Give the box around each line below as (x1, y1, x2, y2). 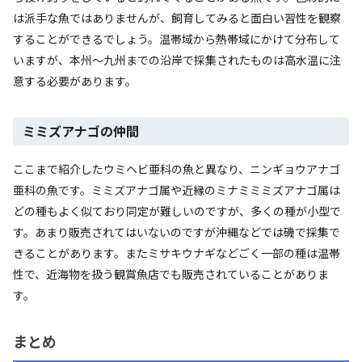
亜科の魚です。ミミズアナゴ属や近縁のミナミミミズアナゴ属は (13, 181, 340, 198)
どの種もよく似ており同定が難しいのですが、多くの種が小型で (13, 202, 341, 219)
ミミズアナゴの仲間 (23, 120, 139, 141)
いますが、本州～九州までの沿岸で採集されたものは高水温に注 (13, 51, 341, 68)
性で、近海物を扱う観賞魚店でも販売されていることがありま (13, 265, 329, 282)
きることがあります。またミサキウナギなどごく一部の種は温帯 (13, 244, 340, 261)
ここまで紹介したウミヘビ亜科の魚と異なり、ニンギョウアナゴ (13, 160, 340, 177)
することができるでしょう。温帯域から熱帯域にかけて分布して (13, 30, 340, 47)
